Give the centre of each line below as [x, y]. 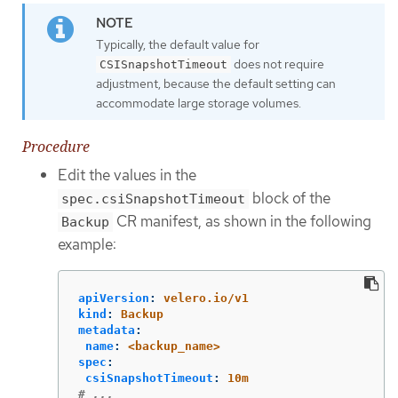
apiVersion [114, 298]
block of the [290, 198]
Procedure [56, 146]
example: [87, 244]
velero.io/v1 [206, 298]
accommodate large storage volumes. [199, 103]
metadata [107, 330]
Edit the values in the [127, 175]
